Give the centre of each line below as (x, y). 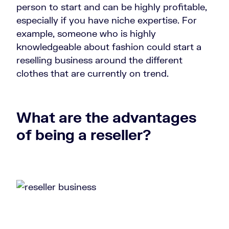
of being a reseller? (84, 135)
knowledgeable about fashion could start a (109, 47)
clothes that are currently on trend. (93, 73)
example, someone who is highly (86, 33)
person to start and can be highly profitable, (112, 7)
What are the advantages (106, 117)
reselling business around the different (99, 60)
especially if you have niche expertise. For (107, 20)
